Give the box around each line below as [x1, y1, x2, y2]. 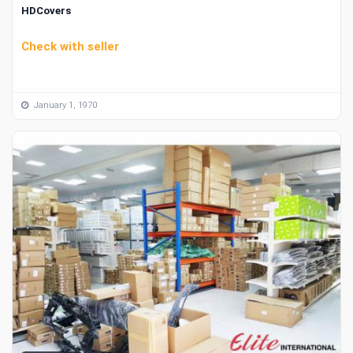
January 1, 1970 [32, 100, 97, 111]
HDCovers [21, 5, 71, 17]
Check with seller [21, 39, 119, 54]
